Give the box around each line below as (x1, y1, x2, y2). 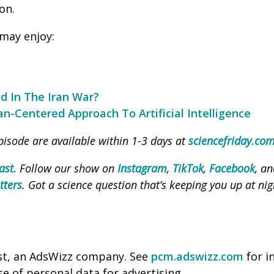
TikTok (172, 161, 204, 176)
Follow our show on (17, 161, 117, 176)
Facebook (209, 161, 255, 176)
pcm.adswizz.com (151, 249, 243, 264)
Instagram (117, 161, 167, 176)
